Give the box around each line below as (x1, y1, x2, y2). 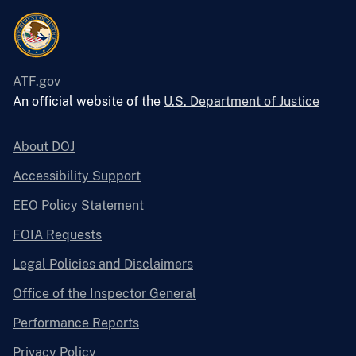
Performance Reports (13, 315, 139, 331)
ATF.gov (13, 73, 60, 89)
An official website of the (13, 93, 164, 109)
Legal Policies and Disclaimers (13, 256, 193, 272)
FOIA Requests (13, 226, 102, 242)
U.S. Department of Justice (164, 93, 319, 109)
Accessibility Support (13, 168, 141, 184)
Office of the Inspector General (13, 285, 196, 301)
